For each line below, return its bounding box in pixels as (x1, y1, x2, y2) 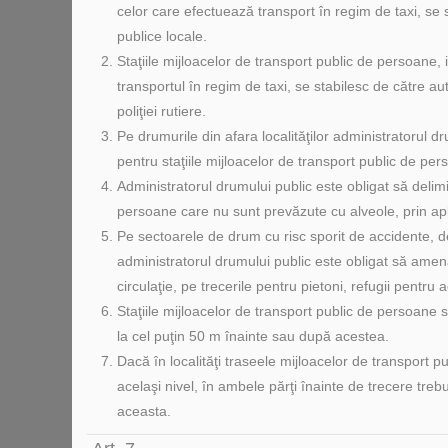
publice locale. (117, 28, 207, 44)
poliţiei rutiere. (117, 103, 206, 119)
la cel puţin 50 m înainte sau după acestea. (117, 328, 389, 344)
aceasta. (117, 403, 171, 419)
